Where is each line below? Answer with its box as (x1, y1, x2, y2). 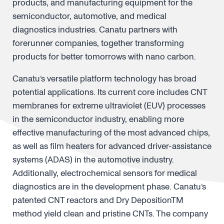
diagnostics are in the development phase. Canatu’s (12, 181, 206, 192)
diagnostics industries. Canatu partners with (12, 24, 177, 35)
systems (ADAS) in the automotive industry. (12, 154, 174, 165)
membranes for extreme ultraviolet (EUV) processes (12, 100, 205, 111)
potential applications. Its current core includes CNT (12, 86, 207, 98)
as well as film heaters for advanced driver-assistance (12, 140, 211, 152)
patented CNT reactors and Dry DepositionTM (12, 194, 183, 206)
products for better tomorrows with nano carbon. (12, 51, 196, 62)
